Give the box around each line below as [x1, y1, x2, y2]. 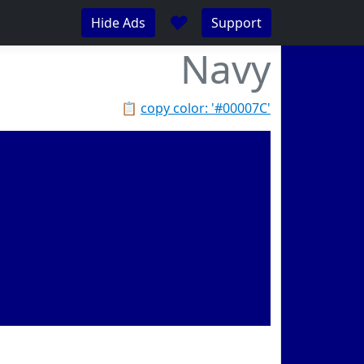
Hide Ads [91, 14, 145, 32]
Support [211, 14, 262, 32]
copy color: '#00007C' [141, 99, 271, 117]
